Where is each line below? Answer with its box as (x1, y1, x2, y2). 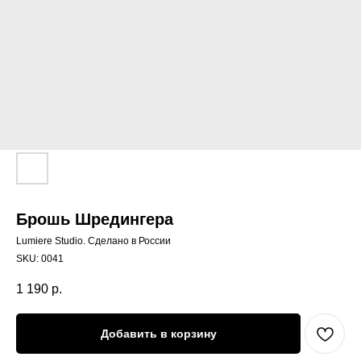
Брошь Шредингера (16, 210, 173, 229)
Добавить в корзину (100, 326, 217, 340)
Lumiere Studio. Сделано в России (16, 235, 171, 247)
